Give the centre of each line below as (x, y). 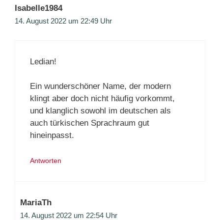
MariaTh (36, 202)
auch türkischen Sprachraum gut (90, 123)
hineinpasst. (52, 136)
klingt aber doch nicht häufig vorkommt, (102, 99)
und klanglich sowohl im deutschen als (100, 111)
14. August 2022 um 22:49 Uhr (63, 21)
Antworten (46, 160)
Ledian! (43, 61)
